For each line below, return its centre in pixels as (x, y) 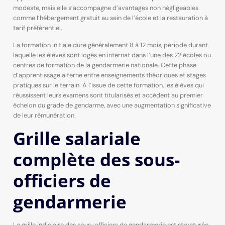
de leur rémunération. (44, 116)
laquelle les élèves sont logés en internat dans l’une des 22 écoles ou (112, 55)
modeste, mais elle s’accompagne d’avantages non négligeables (105, 8)
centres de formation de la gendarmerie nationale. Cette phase (104, 65)
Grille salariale (77, 138)
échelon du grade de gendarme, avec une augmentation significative (112, 105)
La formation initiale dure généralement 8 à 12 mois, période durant (110, 45)
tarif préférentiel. (37, 28)
